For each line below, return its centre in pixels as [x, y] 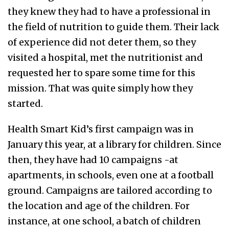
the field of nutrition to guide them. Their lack [113, 27]
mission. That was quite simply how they [100, 88]
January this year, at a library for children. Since [114, 144]
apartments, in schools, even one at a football [111, 175]
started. [25, 104]
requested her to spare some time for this [101, 73]
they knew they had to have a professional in [109, 12]
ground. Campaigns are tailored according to [110, 190]
